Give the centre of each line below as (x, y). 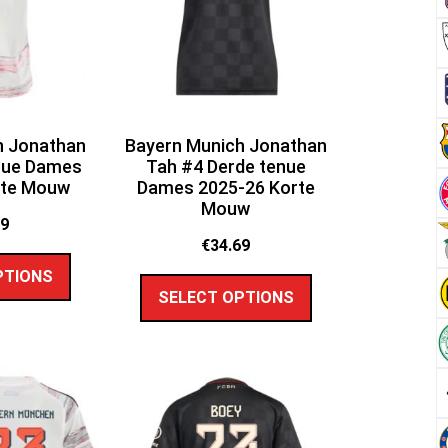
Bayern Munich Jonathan (225, 146)
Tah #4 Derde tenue (225, 167)
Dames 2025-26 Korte (225, 188)
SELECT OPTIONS (225, 297)
